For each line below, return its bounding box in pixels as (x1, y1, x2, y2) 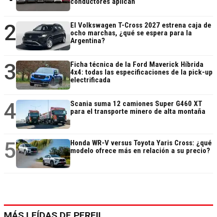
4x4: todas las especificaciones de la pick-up (70, 67, 213, 77)
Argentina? (70, 36, 105, 45)
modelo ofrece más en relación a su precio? (70, 146, 210, 155)
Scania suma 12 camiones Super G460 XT (70, 99, 202, 108)
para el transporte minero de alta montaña (70, 107, 205, 116)
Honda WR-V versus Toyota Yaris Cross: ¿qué (70, 138, 212, 147)
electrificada (70, 75, 110, 84)
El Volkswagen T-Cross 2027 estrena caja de (70, 20, 211, 30)
